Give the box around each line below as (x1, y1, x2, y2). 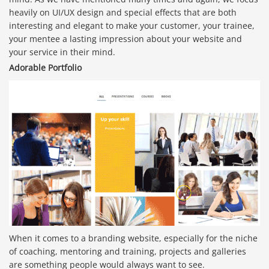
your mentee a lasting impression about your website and (9, 33, 242, 45)
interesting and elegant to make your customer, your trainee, (9, 20, 255, 32)
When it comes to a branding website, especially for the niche (9, 232, 258, 244)
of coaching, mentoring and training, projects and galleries (9, 245, 246, 257)
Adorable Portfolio (9, 62, 82, 74)
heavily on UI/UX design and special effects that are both (9, 7, 237, 19)
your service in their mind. (9, 46, 115, 58)
